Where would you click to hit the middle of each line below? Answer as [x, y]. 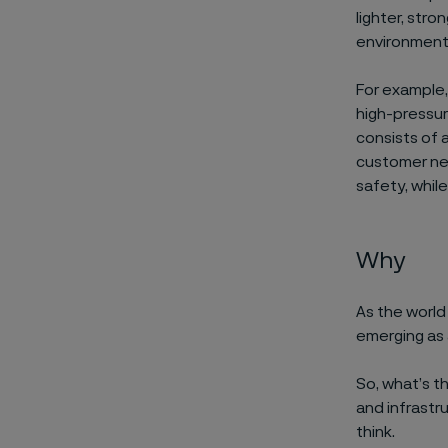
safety [380, 186]
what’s [405, 384]
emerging [389, 336]
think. [375, 432]
